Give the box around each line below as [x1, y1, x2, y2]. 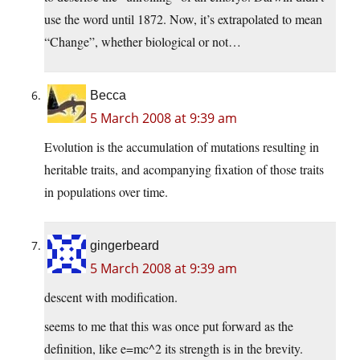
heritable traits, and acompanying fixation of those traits [44, 161, 324, 178]
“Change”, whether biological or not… [44, 33, 241, 51]
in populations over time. [44, 183, 168, 201]
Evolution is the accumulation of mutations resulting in [44, 138, 319, 156]
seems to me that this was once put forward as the [44, 317, 293, 335]
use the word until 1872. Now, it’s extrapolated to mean [44, 10, 322, 28]
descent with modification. [44, 288, 178, 306]
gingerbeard [90, 239, 159, 253]
